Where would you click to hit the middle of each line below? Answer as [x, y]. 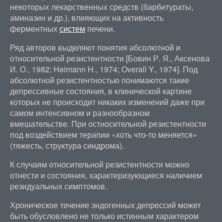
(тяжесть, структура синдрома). [67, 145]
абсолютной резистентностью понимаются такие [99, 80]
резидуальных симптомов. [58, 186]
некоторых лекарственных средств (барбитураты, [101, 7]
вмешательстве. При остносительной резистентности [108, 124]
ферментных [34, 28]
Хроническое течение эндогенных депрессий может [105, 205]
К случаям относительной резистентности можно [99, 164]
